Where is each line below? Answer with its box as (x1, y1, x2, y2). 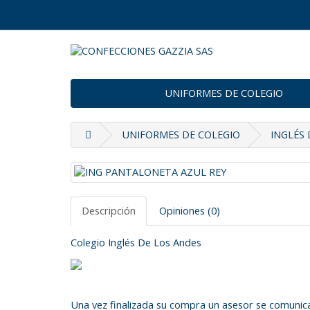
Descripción (82, 204, 136, 217)
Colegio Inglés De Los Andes (71, 236, 201, 249)
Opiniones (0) (159, 204, 220, 217)
